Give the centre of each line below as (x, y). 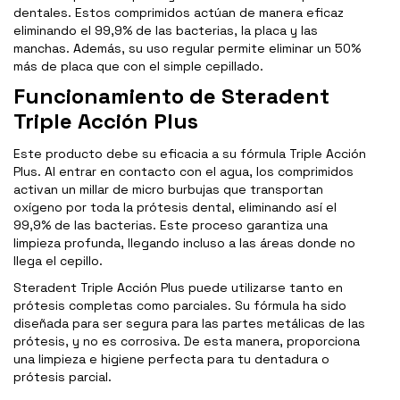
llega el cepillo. (58, 261)
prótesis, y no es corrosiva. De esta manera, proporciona (187, 342)
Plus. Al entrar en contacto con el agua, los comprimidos (183, 172)
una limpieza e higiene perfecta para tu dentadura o (171, 359)
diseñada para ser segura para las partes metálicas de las (189, 324)
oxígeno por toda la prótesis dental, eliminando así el (175, 208)
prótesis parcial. (62, 377)
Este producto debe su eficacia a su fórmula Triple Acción (190, 154)
